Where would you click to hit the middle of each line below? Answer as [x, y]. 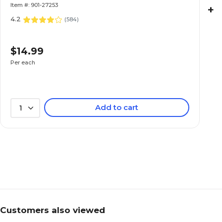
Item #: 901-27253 [34, 5]
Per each [23, 62]
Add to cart [117, 107]
